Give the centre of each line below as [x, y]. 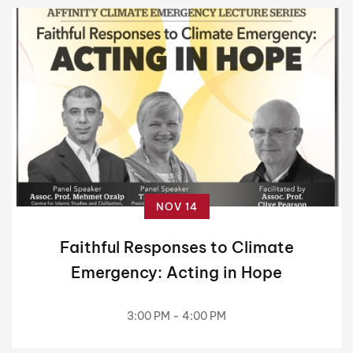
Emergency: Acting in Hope [176, 273]
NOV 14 [176, 207]
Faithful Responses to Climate [176, 247]
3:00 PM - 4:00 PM [176, 316]
